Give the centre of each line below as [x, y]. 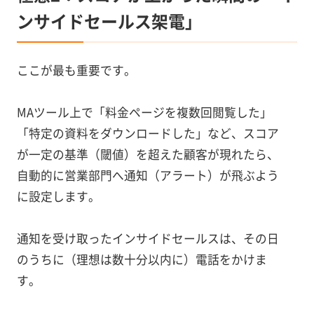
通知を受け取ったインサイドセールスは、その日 [148, 238]
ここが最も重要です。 [76, 70]
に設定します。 [58, 196]
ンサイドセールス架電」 [109, 20]
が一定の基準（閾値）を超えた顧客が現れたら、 [148, 154]
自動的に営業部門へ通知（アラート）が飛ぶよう [148, 175]
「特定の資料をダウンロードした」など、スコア [148, 133]
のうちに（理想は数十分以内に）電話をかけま [142, 259]
